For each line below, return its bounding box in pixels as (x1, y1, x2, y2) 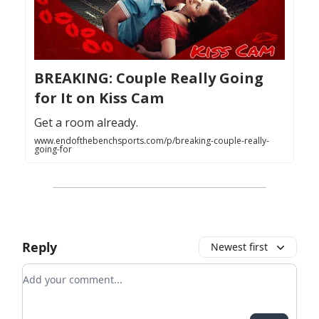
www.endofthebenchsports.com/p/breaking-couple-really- (34, 134, 269, 147)
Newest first (211, 239, 268, 253)
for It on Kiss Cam (34, 88, 164, 108)
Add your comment (22, 263, 126, 280)
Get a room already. (34, 114, 138, 130)
